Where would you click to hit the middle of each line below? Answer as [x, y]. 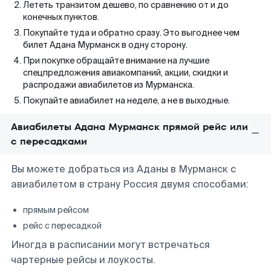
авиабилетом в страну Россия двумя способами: [130, 184]
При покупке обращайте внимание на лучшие [116, 60]
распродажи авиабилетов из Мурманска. [109, 85]
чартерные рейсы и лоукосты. [83, 260]
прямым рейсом [56, 210]
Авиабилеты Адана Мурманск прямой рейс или [129, 127]
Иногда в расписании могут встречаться [110, 245]
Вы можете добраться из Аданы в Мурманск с [123, 169]
